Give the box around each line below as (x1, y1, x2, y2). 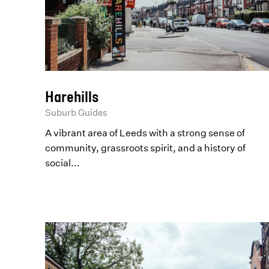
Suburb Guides (45, 106, 108, 118)
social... (45, 156, 80, 169)
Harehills (45, 87, 99, 105)
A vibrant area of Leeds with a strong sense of (45, 126, 246, 139)
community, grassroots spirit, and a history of (45, 141, 246, 154)
